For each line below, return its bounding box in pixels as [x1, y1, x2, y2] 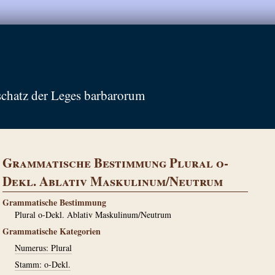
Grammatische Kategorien [2, 225, 101, 238]
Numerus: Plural [15, 242, 72, 254]
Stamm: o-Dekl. [15, 258, 71, 270]
